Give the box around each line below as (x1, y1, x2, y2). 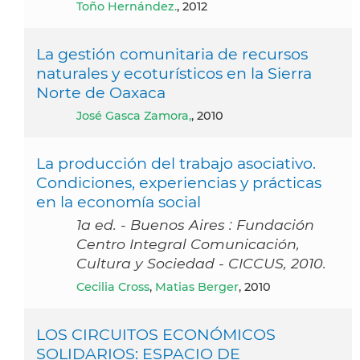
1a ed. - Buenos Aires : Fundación (76, 215, 314, 233)
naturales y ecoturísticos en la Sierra (36, 63, 312, 83)
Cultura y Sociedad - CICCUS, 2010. (76, 254, 326, 272)
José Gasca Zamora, (82, 108, 191, 123)
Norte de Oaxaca (36, 82, 166, 102)
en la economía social (36, 191, 201, 211)
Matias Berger (155, 279, 239, 294)
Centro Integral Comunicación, (76, 235, 300, 252)
